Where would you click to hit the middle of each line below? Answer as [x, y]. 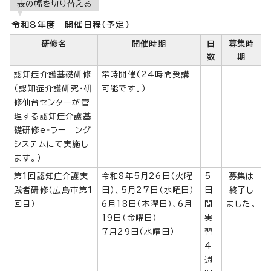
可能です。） [124, 88]
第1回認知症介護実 [51, 176]
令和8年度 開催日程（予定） [71, 24]
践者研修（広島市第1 [54, 190]
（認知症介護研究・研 [53, 88]
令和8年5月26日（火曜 [147, 176]
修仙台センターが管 [52, 102]
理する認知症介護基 [53, 116]
